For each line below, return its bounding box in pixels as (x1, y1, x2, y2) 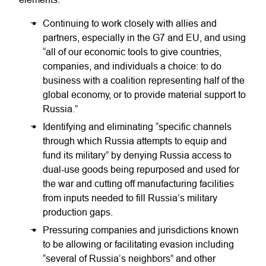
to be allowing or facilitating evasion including (43, 239, 234, 249)
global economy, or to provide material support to (43, 89, 246, 100)
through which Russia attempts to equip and (43, 135, 227, 146)
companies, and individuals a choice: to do (43, 61, 221, 71)
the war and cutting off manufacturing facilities (43, 178, 234, 189)
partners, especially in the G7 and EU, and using (43, 32, 246, 43)
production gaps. (43, 207, 115, 217)
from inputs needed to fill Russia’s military (43, 192, 217, 203)
